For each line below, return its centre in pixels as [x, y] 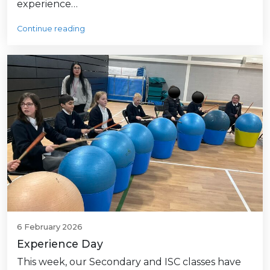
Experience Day [60, 243]
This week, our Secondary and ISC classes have [129, 262]
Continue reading [51, 29]
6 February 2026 [50, 227]
